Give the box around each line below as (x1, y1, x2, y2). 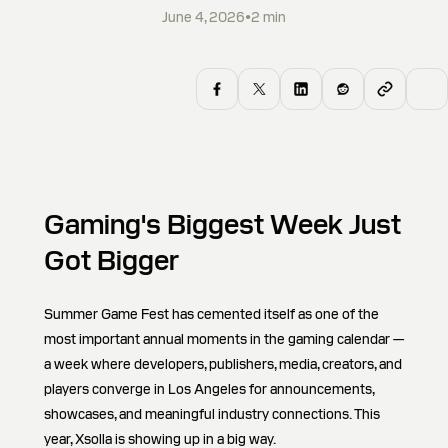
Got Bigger (44, 242, 179, 278)
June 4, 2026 (162, 8, 245, 26)
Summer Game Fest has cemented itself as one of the (44, 305, 379, 323)
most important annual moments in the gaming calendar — (44, 330, 404, 348)
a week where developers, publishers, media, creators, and (44, 355, 402, 373)
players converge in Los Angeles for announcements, (44, 380, 374, 398)
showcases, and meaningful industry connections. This (44, 405, 380, 423)
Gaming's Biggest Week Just (44, 206, 401, 242)
